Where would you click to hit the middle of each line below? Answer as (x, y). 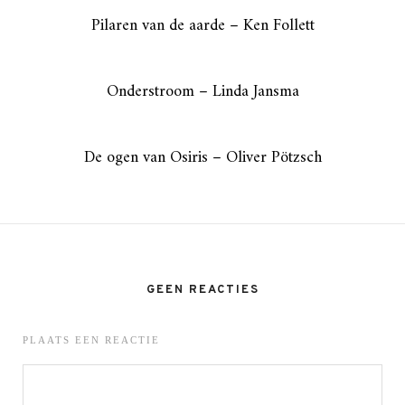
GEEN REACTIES (202, 290)
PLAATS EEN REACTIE (91, 339)
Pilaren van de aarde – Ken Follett (202, 25)
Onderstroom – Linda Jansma (202, 91)
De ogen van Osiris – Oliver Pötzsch (202, 157)
